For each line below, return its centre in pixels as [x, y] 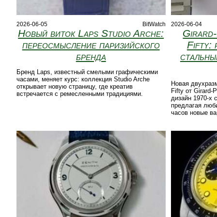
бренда [91, 57]
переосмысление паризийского [91, 45]
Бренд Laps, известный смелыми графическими [87, 72]
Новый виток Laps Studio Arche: [91, 33]
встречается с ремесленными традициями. [79, 94]
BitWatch [154, 24]
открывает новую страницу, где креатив [74, 87]
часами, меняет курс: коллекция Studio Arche [83, 79]
